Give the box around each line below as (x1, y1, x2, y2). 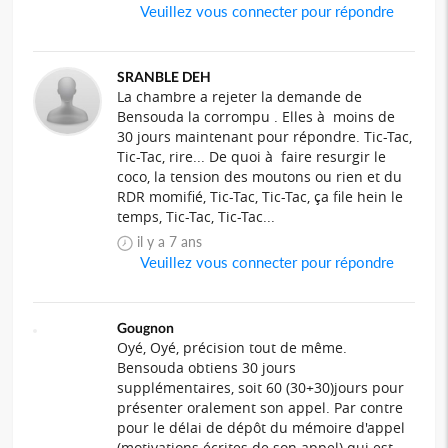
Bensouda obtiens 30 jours (117, 358, 297, 378)
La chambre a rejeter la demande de (117, 87, 363, 107)
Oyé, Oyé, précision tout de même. (117, 338, 348, 358)
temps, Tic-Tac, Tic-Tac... (117, 207, 276, 227)
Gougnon (117, 319, 175, 337)
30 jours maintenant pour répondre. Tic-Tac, (117, 127, 413, 147)
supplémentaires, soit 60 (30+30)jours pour (117, 378, 405, 398)
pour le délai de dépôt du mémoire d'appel (117, 418, 406, 438)
